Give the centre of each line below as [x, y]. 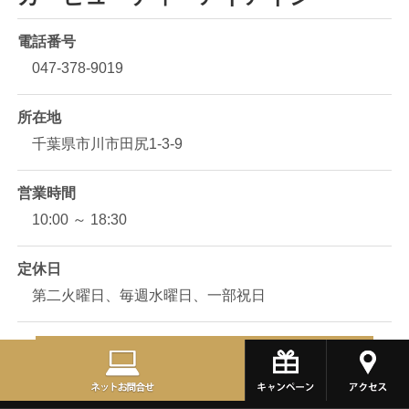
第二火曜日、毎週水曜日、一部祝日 [148, 295]
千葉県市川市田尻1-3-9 [107, 143]
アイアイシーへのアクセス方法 [204, 353]
